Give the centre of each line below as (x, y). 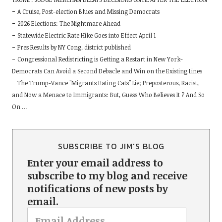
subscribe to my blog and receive (107, 175)
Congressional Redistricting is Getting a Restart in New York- (100, 59)
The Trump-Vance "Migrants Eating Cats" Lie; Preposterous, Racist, (108, 83)
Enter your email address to (95, 162)
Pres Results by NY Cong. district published (74, 47)
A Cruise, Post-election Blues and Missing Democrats (88, 11)
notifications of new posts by (97, 188)
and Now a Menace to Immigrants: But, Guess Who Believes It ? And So (108, 94)
